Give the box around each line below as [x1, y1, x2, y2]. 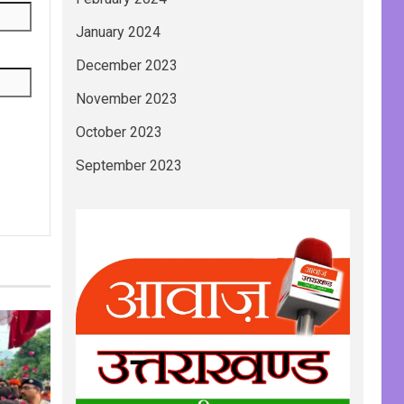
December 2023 [75, 57, 178, 75]
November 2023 [75, 90, 178, 108]
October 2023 [75, 124, 162, 142]
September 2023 [75, 157, 182, 175]
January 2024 [75, 23, 161, 41]
